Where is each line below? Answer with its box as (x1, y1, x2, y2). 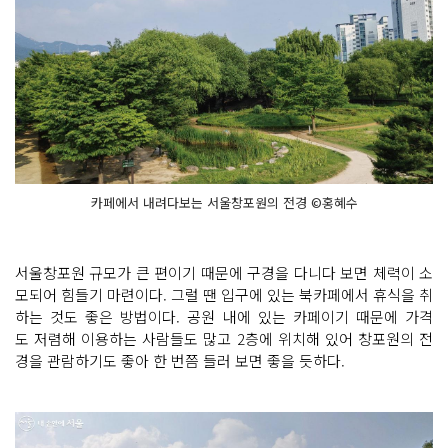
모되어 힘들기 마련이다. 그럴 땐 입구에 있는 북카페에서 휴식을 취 (15, 284, 433, 305)
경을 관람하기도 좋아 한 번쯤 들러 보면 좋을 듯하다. (15, 350, 345, 371)
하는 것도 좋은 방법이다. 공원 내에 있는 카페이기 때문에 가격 (15, 306, 433, 327)
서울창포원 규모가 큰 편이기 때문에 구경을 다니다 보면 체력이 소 (15, 262, 433, 283)
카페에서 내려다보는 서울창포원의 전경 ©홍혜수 (90, 193, 358, 212)
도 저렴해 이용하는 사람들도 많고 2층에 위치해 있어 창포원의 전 (15, 328, 433, 349)
